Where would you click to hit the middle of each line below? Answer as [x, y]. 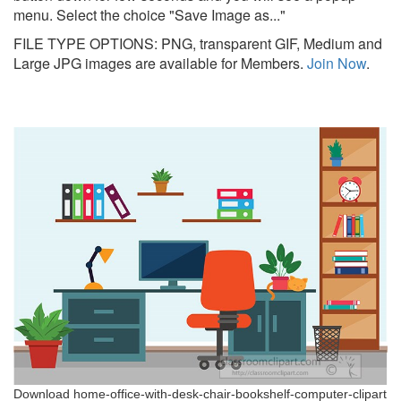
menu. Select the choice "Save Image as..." [149, 15]
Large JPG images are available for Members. [158, 64]
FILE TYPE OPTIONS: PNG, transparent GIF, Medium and [198, 44]
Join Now [335, 64]
